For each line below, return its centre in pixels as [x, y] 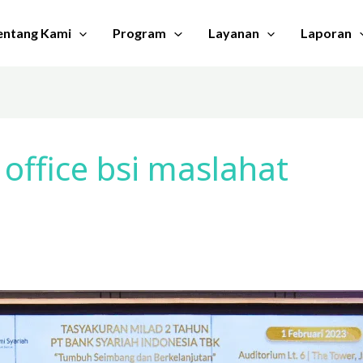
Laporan [327, 33]
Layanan [233, 33]
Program [140, 33]
